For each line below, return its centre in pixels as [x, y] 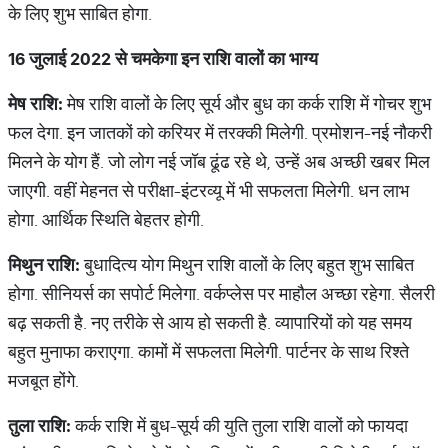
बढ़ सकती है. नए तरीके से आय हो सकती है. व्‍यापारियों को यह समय [210, 322]
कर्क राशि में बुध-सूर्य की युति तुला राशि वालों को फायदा [239, 425]
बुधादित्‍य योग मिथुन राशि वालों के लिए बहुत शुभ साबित [247, 264]
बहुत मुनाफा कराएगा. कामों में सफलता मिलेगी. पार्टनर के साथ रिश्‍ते [208, 351]
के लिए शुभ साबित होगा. [82, 13]
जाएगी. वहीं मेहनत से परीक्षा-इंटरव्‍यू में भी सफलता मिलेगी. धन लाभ [208, 190]
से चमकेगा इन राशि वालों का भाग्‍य [214, 58]
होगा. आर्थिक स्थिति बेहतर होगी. [108, 219]
